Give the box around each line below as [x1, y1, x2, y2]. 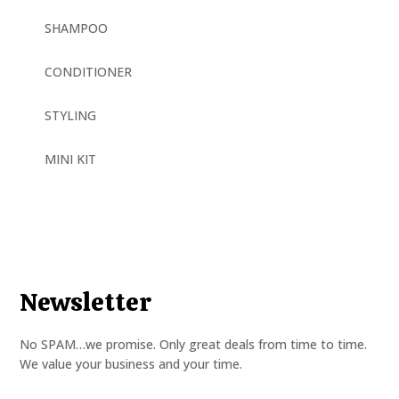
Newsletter [20, 285, 152, 318]
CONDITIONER [44, 62, 132, 80]
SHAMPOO [44, 19, 108, 37]
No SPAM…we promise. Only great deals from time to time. [20, 335, 368, 353]
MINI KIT [44, 150, 96, 167]
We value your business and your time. [20, 354, 243, 372]
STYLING [44, 106, 96, 124]
